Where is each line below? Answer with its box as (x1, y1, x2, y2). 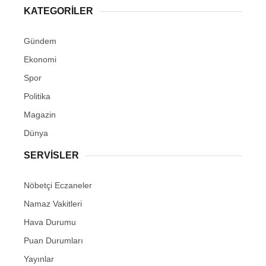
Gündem (24, 36, 56, 46)
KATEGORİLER (24, 6, 93, 17)
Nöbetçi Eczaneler (24, 180, 92, 191)
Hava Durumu (24, 217, 76, 227)
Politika (24, 91, 50, 102)
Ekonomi (24, 55, 56, 65)
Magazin (24, 110, 56, 120)
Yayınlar (24, 254, 54, 264)
